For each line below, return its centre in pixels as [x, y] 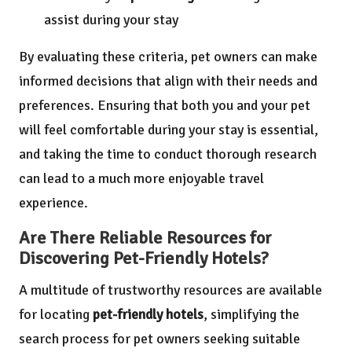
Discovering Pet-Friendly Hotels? [144, 258]
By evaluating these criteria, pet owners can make [168, 56]
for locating [56, 314]
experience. [53, 202]
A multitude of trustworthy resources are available [170, 290]
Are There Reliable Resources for [145, 238]
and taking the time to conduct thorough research [168, 154]
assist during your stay [111, 19]
